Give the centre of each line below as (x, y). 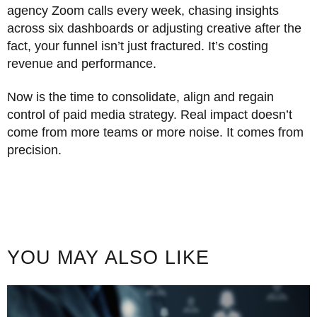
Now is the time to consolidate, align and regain (140, 97)
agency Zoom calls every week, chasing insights (143, 10)
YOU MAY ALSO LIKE (108, 258)
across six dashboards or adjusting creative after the (154, 28)
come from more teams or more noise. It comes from (155, 132)
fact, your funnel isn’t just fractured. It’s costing (138, 46)
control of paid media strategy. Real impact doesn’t (150, 114)
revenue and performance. (82, 63)
